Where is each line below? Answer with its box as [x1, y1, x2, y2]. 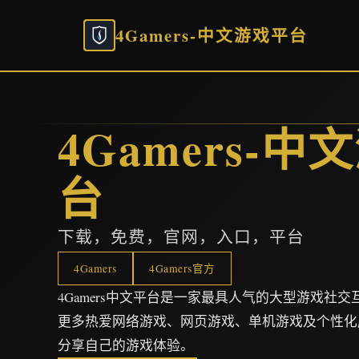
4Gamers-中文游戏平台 [115, 22, 308, 47]
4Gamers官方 [149, 261, 216, 276]
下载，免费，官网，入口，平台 [58, 225, 305, 248]
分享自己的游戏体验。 [58, 336, 194, 354]
